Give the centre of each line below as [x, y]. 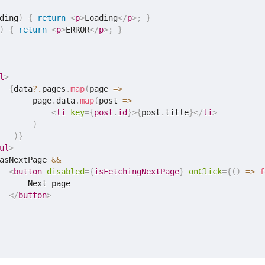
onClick [206, 172]
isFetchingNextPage [137, 172]
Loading [101, 18]
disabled [66, 172]
